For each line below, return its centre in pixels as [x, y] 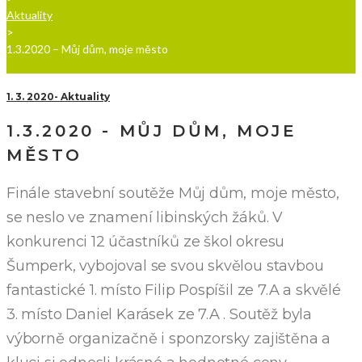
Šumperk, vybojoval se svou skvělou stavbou [165, 265]
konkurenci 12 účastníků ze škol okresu [146, 241]
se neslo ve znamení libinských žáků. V [145, 217]
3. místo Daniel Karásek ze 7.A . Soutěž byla [160, 314]
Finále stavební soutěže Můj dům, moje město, [173, 193]
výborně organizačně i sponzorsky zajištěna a [169, 338]
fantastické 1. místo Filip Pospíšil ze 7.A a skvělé [174, 290]
